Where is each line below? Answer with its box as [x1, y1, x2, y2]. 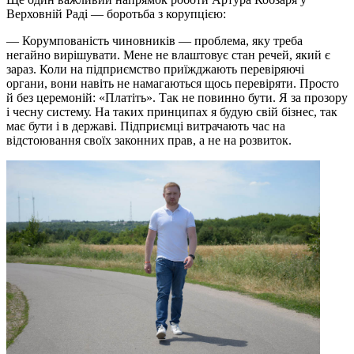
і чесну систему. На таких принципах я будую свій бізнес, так [6, 104, 337, 119]
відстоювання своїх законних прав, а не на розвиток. [6, 133, 292, 147]
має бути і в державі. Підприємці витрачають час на [6, 119, 285, 133]
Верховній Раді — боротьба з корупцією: [6, 6, 229, 21]
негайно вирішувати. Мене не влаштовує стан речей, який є [6, 47, 330, 62]
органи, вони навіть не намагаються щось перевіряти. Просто [6, 76, 339, 90]
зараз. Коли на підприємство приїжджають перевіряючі [6, 62, 304, 76]
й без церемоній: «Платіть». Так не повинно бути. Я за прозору [6, 90, 348, 104]
